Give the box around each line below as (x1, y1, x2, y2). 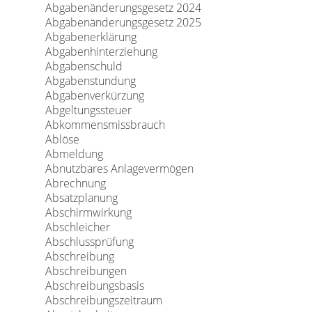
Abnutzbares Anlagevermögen (45, 161, 194, 176)
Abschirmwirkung (45, 205, 132, 220)
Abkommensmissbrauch (45, 117, 165, 132)
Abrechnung (45, 175, 106, 191)
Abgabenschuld (45, 58, 123, 74)
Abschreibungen (45, 263, 127, 279)
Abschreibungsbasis (45, 278, 144, 293)
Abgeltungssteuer (45, 102, 132, 118)
